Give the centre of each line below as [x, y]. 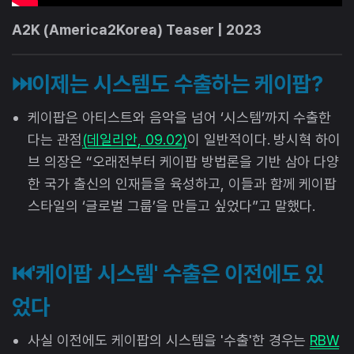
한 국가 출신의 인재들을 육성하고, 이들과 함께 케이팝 [183, 183]
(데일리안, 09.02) [134, 139]
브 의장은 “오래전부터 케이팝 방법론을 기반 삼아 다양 [184, 161]
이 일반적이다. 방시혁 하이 [264, 139]
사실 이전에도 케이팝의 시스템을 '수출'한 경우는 [169, 340]
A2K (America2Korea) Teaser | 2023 [137, 30]
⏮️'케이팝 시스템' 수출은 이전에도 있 [168, 273]
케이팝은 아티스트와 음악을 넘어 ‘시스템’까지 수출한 [180, 117]
